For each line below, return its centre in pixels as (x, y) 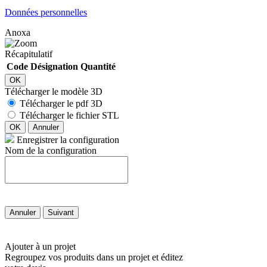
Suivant (61, 212)
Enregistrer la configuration (68, 139)
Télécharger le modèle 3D (54, 91)
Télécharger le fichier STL (69, 115)
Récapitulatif (29, 54)
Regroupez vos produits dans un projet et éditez (94, 257)
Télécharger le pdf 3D (61, 103)
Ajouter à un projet (40, 246)
